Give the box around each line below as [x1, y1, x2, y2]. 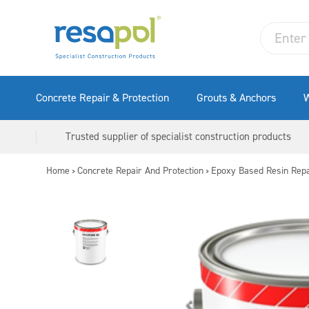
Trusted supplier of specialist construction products [66, 130, 292, 143]
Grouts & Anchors [196, 90, 276, 105]
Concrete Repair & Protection [36, 90, 169, 105]
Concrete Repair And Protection [77, 164, 203, 177]
